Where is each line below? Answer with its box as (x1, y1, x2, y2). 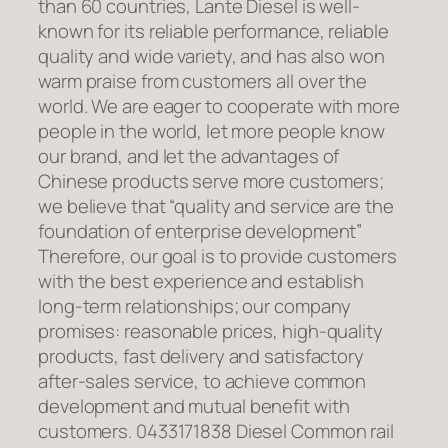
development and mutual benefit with (38, 393, 350, 420)
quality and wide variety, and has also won (38, 43, 385, 70)
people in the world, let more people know (38, 118, 385, 145)
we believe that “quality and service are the (38, 193, 394, 220)
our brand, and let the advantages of (38, 143, 340, 170)
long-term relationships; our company (38, 293, 352, 320)
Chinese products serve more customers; (38, 168, 385, 195)
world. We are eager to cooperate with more (38, 93, 400, 120)
